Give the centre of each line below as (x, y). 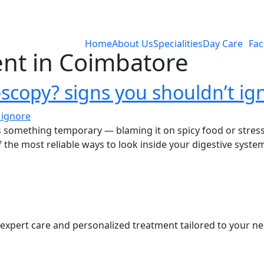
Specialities (178, 43)
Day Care (223, 43)
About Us (133, 43)
